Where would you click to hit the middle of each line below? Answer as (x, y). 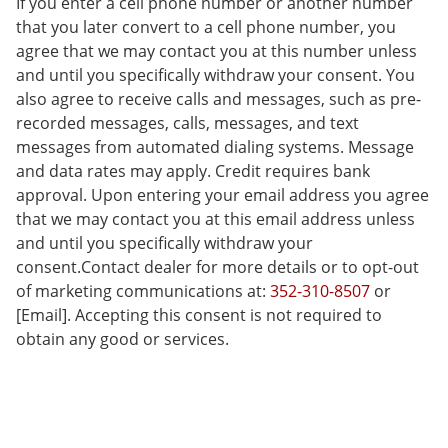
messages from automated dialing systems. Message (215, 147)
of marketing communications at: (143, 291)
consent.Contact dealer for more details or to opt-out (217, 267)
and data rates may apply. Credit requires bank (193, 171)
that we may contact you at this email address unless (215, 219)
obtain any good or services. (122, 339)
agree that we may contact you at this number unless (216, 51)
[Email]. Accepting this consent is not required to (199, 315)
